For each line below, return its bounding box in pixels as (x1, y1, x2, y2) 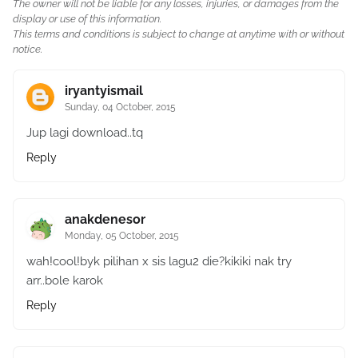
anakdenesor (65, 212, 145, 227)
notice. (13, 43, 42, 55)
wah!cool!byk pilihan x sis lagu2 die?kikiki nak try (26, 254, 292, 268)
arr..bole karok (26, 273, 103, 288)
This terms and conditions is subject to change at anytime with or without (13, 28, 344, 40)
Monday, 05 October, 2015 (65, 230, 179, 241)
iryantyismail (65, 83, 143, 98)
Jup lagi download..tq (26, 125, 143, 140)
